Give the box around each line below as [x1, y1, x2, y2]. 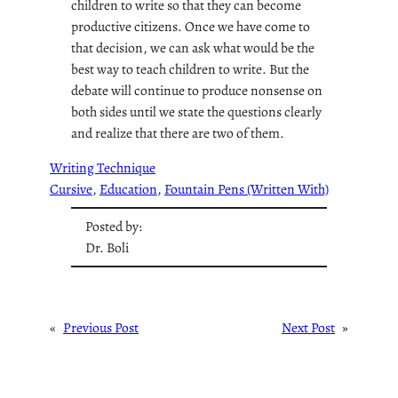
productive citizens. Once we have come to [71, 16, 310, 36]
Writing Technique [50, 158, 155, 178]
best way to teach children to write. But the [71, 59, 309, 78]
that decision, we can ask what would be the [71, 37, 314, 57]
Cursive [50, 179, 92, 199]
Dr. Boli [84, 237, 129, 257]
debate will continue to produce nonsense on [71, 80, 322, 99]
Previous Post [63, 317, 139, 337]
